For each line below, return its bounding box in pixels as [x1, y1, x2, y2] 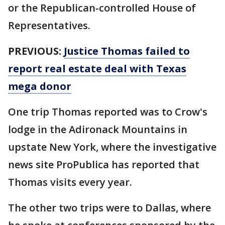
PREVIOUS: [8, 44, 64, 58]
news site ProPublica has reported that [8, 158, 199, 172]
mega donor [8, 79, 71, 93]
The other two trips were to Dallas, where [8, 201, 211, 215]
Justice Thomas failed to [64, 44, 190, 58]
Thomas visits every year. [8, 175, 132, 189]
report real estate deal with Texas [8, 62, 186, 76]
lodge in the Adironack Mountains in [8, 123, 187, 137]
